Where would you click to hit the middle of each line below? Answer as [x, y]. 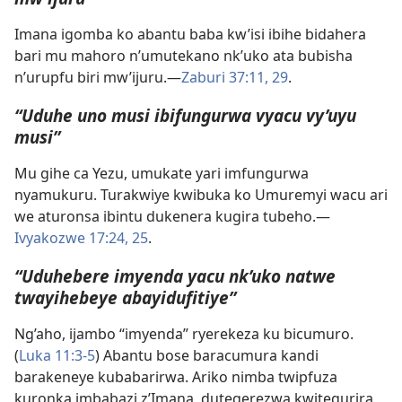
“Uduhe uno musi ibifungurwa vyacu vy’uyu [185, 115]
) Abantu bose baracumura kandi [207, 356]
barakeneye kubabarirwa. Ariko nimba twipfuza [176, 377]
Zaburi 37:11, [225, 77]
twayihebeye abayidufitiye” [125, 298]
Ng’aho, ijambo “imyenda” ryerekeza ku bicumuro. [184, 334]
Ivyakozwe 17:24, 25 [81, 237]
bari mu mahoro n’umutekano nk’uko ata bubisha [184, 55]
